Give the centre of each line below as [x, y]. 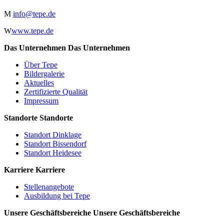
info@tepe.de [34, 13]
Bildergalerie [44, 73]
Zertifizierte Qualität [56, 91]
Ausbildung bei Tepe [57, 195]
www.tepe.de [32, 30]
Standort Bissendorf [55, 143]
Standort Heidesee [53, 152]
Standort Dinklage [53, 134]
